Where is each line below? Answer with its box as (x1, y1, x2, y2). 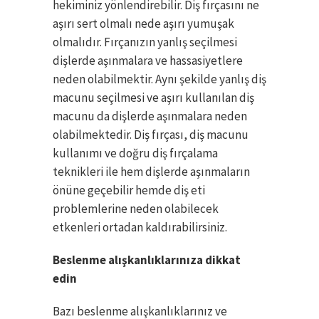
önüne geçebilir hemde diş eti (53, 182, 205, 198)
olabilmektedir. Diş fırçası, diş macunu (53, 126, 249, 142)
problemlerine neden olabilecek (53, 200, 219, 216)
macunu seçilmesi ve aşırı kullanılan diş (53, 89, 254, 105)
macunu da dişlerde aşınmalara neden (53, 108, 247, 124)
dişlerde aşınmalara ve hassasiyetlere (53, 52, 243, 68)
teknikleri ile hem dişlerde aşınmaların (53, 163, 250, 179)
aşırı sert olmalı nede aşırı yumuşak (53, 15, 234, 31)
